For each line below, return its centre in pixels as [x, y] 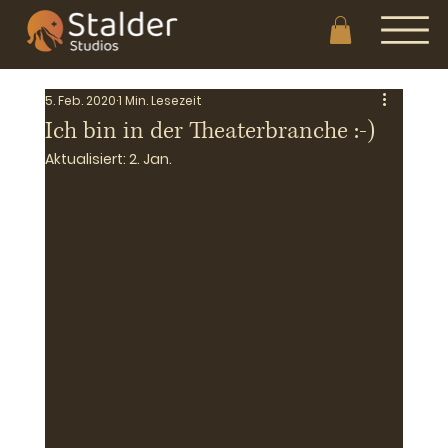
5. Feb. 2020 [80, 100]
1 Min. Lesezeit [159, 100]
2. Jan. [150, 158]
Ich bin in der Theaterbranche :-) [209, 130]
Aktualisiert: [86, 158]
